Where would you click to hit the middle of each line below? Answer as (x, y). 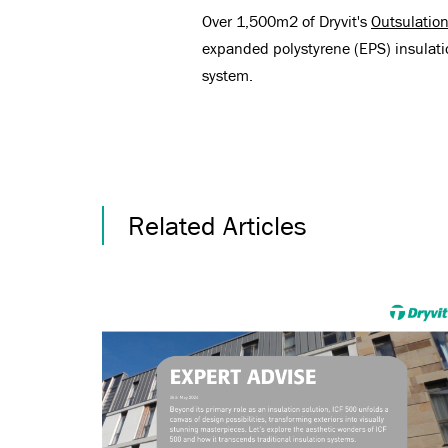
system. (227, 76)
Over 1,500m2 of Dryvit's (286, 22)
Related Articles (217, 225)
